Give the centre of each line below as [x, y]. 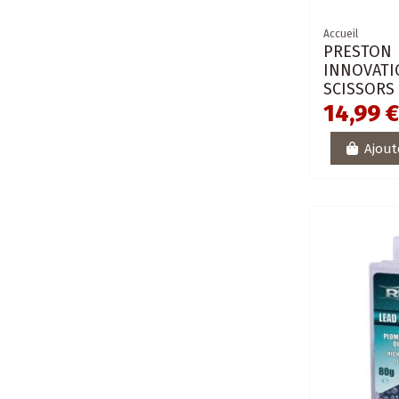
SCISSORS [359, 90]
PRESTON [358, 52]
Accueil [341, 34]
